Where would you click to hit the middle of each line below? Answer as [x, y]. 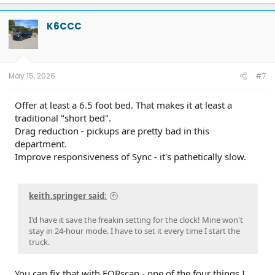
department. [41, 144]
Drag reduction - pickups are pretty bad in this [112, 131]
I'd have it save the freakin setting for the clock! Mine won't [136, 219]
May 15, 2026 [32, 76]
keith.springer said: [68, 196]
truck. [39, 242]
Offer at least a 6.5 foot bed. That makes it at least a [123, 105]
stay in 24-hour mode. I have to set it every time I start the [134, 230]
